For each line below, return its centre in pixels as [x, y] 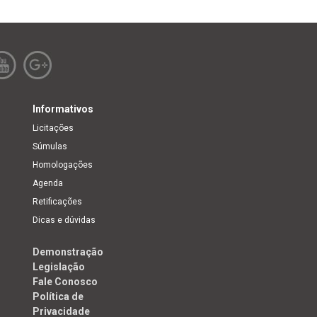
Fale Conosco [65, 281]
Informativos [63, 109]
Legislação [59, 266]
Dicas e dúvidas [64, 220]
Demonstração [68, 252]
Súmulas [50, 146]
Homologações [63, 165]
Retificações [57, 201]
